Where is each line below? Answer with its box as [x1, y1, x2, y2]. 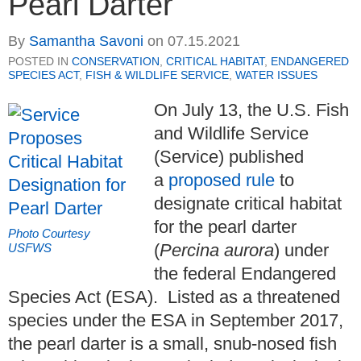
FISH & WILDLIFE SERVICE [85, 68, 229, 81]
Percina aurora [160, 239, 274, 260]
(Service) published [154, 146, 304, 167]
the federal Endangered [154, 263, 336, 284]
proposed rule [168, 169, 275, 190]
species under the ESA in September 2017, [8, 309, 343, 330]
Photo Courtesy [8, 226, 90, 240]
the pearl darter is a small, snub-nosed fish [8, 333, 337, 354]
